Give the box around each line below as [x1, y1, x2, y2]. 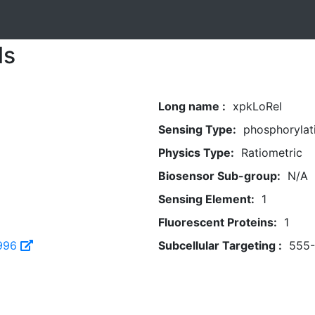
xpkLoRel [232, 99, 282, 113]
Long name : [157, 99, 226, 113]
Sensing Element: [157, 192, 255, 206]
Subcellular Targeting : [157, 238, 282, 252]
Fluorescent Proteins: [157, 215, 277, 229]
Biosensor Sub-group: [157, 169, 281, 183]
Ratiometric [240, 146, 302, 160]
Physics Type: [157, 146, 234, 160]
